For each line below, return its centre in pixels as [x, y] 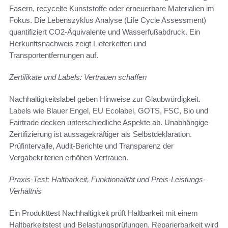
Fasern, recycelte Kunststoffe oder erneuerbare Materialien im [112, 9]
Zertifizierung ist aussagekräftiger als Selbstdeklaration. [101, 134]
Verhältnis [25, 191]
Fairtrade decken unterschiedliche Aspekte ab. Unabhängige [109, 123]
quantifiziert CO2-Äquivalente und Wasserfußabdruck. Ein [105, 32]
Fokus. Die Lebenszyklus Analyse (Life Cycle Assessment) [108, 20]
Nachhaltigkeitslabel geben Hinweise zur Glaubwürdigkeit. [105, 99]
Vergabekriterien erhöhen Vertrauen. [69, 158]
